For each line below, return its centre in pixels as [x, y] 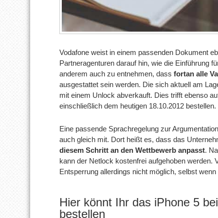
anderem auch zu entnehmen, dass [117, 73]
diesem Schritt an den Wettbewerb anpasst [132, 150]
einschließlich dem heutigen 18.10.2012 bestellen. [138, 106]
